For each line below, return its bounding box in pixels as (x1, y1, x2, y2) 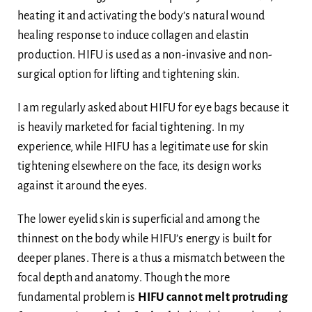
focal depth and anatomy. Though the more (17, 271, 230, 284)
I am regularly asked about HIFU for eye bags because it (17, 101, 289, 114)
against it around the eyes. (17, 179, 148, 192)
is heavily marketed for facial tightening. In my (17, 120, 245, 134)
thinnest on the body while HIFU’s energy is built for (17, 232, 272, 245)
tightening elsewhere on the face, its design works (17, 159, 262, 173)
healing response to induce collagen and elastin (17, 29, 249, 42)
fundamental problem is (17, 290, 138, 304)
